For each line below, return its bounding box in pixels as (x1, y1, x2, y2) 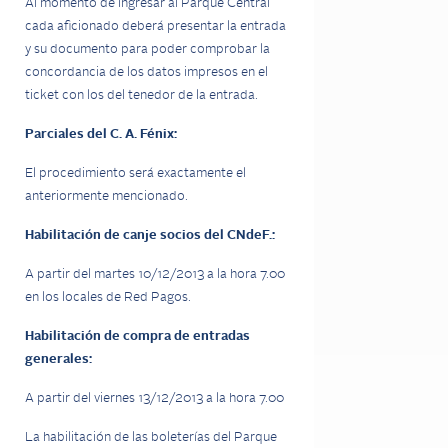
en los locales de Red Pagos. (25, 291, 191, 304)
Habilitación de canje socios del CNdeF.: (25, 229, 275, 242)
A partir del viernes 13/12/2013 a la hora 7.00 (25, 392, 284, 405)
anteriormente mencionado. (25, 190, 188, 203)
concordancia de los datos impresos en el (25, 66, 268, 79)
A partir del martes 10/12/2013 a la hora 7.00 (25, 268, 285, 281)
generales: (25, 353, 92, 366)
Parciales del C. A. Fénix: (25, 128, 177, 141)
